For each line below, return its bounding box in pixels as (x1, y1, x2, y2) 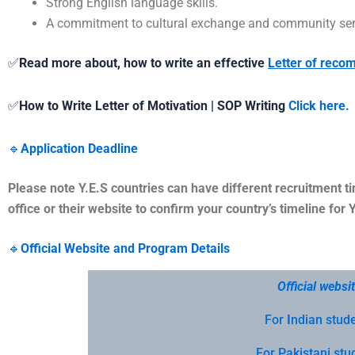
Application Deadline (21, 140, 138, 156)
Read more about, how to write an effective (19, 55, 268, 71)
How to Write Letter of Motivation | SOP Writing (19, 97, 288, 113)
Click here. (288, 97, 349, 113)
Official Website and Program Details (21, 240, 230, 256)
